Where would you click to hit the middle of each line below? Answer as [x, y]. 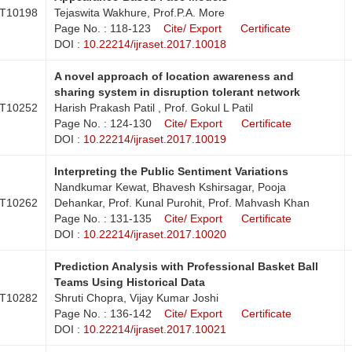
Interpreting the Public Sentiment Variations [171, 171]
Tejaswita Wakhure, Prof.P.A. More [139, 12]
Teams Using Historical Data [130, 282]
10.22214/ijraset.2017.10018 [155, 44]
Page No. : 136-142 [103, 313]
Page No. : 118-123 [103, 28]
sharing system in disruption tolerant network [177, 92]
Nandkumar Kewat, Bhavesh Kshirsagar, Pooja [170, 187]
